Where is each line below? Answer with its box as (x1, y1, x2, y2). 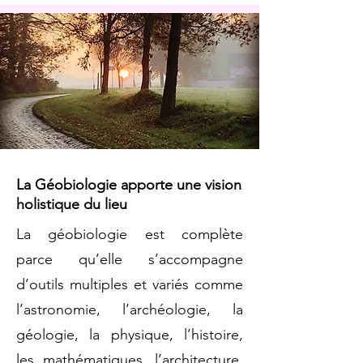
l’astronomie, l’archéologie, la (16, 300, 243, 318)
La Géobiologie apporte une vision (16, 175, 241, 194)
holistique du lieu (16, 194, 127, 213)
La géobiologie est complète (16, 224, 243, 243)
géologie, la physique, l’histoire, (16, 325, 243, 344)
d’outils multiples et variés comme (16, 275, 243, 293)
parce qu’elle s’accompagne (16, 250, 243, 268)
